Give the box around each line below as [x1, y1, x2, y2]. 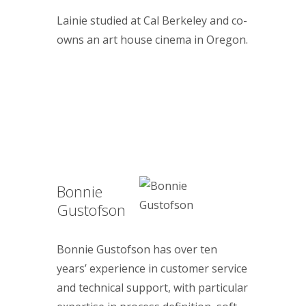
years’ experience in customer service [57, 260, 247, 276]
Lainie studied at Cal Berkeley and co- [57, 13, 247, 29]
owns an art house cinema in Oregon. [57, 32, 248, 48]
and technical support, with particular [57, 279, 248, 295]
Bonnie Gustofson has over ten [57, 241, 217, 257]
